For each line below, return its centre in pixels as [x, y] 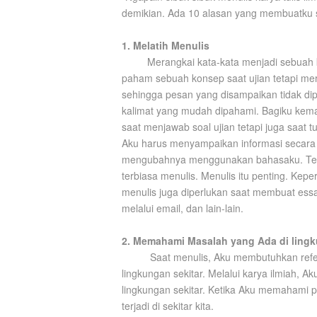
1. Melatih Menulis [166, 45]
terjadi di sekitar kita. [168, 306]
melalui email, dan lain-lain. [183, 208]
